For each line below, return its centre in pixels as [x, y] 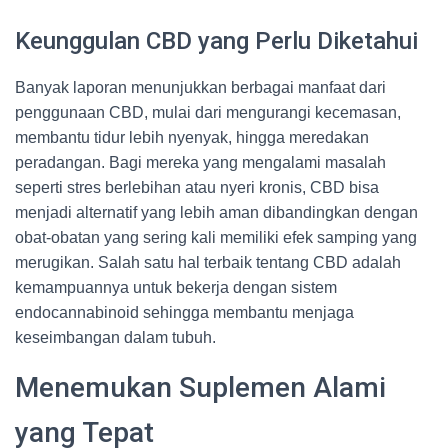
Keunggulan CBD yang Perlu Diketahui [216, 41]
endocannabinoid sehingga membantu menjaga [184, 312]
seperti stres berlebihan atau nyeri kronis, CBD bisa [197, 187]
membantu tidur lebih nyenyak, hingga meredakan [192, 137]
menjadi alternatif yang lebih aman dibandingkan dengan [216, 212]
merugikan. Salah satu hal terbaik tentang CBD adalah [208, 262]
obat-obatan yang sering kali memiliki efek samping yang [216, 237]
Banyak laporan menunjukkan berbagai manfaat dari [200, 87]
